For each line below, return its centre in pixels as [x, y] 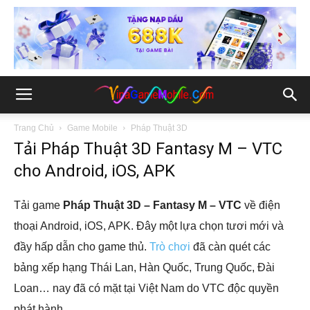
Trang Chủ [34, 128]
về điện [261, 205]
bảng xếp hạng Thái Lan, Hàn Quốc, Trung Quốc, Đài [144, 267]
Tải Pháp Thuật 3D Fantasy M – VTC [148, 149]
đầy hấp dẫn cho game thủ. [82, 247]
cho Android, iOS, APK [94, 171]
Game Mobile [92, 128]
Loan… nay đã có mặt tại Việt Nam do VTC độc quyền [146, 288]
